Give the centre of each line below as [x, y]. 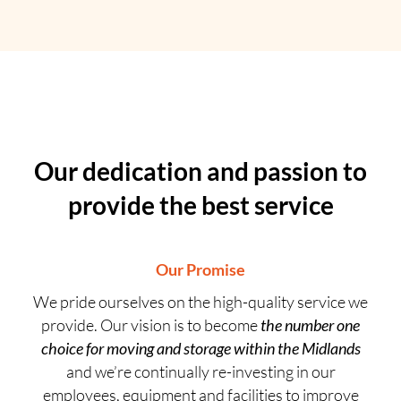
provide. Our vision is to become [151, 325]
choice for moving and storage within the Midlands [200, 349]
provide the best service [200, 205]
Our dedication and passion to [200, 171]
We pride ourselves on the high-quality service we [200, 302]
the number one [310, 325]
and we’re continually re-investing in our [200, 372]
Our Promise [200, 270]
